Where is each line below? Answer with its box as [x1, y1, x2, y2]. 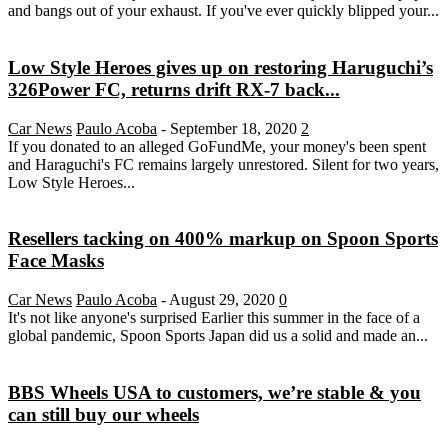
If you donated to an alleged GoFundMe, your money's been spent [8, 137, 426, 155]
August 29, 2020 [169, 291, 275, 309]
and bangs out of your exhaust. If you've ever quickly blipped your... [8, 2, 439, 20]
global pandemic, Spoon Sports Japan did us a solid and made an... [8, 327, 428, 345]
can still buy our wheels [8, 403, 199, 425]
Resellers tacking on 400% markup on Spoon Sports [8, 228, 438, 250]
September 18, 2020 [170, 119, 297, 137]
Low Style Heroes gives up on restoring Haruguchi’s [8, 56, 433, 78]
